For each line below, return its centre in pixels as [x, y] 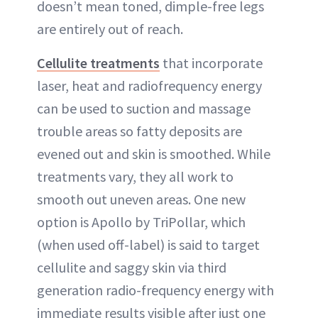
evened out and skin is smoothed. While [154, 153]
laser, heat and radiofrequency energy [149, 85]
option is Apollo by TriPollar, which [141, 221]
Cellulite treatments [98, 62]
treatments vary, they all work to [135, 176]
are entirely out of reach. [110, 28]
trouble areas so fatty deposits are [139, 131]
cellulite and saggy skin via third [132, 267]
